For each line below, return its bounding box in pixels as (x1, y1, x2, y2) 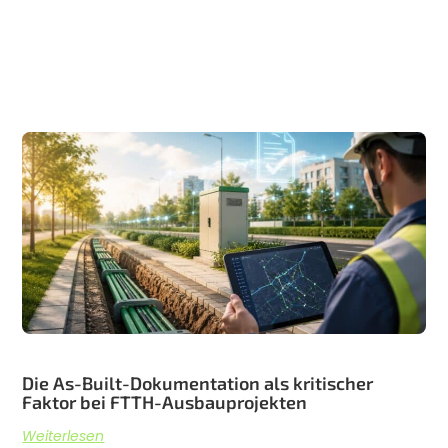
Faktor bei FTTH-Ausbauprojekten (22, 390, 308, 413)
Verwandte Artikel (107, 140, 341, 175)
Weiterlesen (22, 425, 105, 446)
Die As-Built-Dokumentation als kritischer (22, 371, 374, 394)
